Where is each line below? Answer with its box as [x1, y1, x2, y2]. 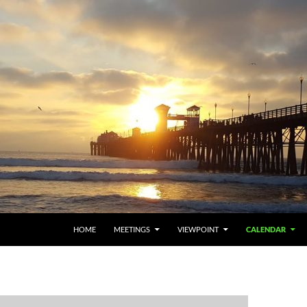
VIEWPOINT [177, 225, 219, 234]
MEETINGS [114, 225, 150, 234]
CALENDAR [246, 225, 286, 234]
